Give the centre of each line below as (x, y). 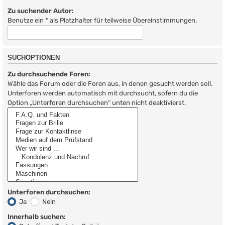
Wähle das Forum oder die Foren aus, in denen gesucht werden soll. (110, 83)
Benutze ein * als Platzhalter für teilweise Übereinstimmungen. (102, 20)
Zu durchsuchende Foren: (49, 74)
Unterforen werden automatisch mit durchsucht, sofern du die (103, 93)
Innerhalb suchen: (37, 217)
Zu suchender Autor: (41, 11)
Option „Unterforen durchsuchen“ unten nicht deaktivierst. (97, 102)
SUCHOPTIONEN (34, 58)
